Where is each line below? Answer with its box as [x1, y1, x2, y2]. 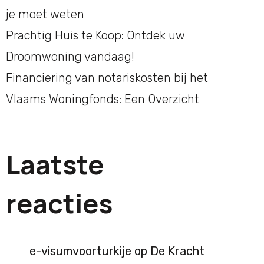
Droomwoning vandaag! [6, 49, 134, 64]
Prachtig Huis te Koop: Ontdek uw [6, 28, 185, 42]
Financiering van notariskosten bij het [6, 70, 208, 85]
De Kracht [150, 243, 204, 258]
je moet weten [6, 6, 84, 21]
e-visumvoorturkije [29, 243, 131, 258]
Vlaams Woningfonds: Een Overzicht [6, 91, 199, 106]
